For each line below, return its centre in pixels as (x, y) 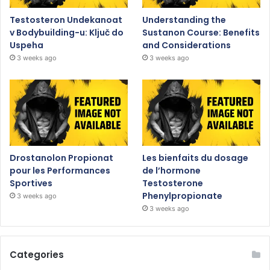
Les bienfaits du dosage (196, 158)
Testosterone (173, 184)
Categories (37, 255)
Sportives (31, 184)
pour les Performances (60, 171)
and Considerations (187, 46)
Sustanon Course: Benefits (201, 33)
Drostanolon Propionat (61, 158)
